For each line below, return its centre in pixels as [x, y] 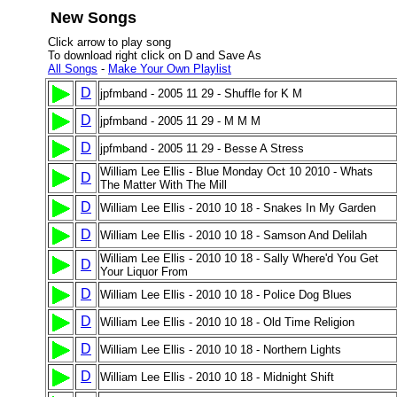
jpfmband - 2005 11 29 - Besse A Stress [202, 148]
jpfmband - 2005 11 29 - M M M [180, 121]
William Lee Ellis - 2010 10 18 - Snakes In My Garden [238, 208]
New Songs [93, 18]
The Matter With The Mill [163, 185]
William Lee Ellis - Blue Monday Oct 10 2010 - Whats [237, 171]
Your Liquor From [144, 272]
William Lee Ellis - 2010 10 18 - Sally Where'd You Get [239, 258]
